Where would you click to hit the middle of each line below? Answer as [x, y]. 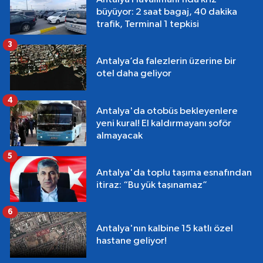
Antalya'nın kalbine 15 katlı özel [165, 229]
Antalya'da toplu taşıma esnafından [174, 173]
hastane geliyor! [131, 241]
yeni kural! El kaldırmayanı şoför [164, 123]
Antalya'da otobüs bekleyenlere [167, 111]
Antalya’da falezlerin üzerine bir [166, 62]
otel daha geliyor [134, 74]
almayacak [119, 136]
